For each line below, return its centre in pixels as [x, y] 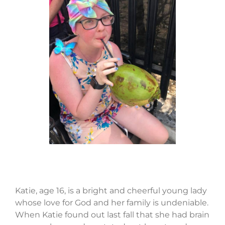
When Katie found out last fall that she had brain [112, 215]
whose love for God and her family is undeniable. [111, 203]
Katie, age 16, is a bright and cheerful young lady [111, 191]
